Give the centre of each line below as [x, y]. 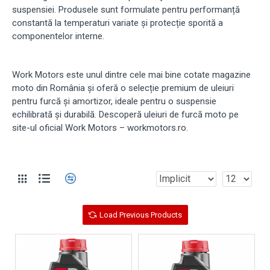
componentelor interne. [58, 36]
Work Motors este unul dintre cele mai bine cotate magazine [131, 75]
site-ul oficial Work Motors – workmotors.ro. [100, 128]
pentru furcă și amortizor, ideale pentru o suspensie [114, 101]
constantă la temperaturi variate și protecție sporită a [118, 23]
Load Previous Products [140, 215]
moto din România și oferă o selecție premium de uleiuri [123, 88]
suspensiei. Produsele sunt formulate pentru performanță [126, 10]
